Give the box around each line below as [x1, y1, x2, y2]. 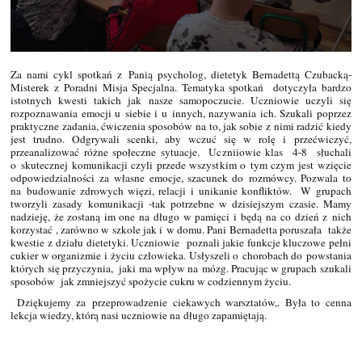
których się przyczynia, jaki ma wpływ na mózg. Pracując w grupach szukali [11, 260, 351, 276]
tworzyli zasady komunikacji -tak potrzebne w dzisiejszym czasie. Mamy [11, 196, 351, 211]
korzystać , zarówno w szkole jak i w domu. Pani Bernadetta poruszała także [11, 221, 351, 237]
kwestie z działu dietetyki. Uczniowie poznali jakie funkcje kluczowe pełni [11, 234, 351, 250]
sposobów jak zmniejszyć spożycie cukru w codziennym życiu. [11, 273, 295, 288]
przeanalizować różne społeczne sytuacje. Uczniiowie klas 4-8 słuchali [11, 144, 351, 159]
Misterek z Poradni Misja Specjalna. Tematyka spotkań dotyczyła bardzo [11, 79, 351, 95]
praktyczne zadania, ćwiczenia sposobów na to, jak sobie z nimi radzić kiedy [11, 118, 351, 133]
